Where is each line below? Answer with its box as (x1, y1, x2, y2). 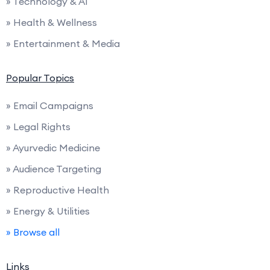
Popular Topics (6, 71, 74, 84)
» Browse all (6, 225, 60, 238)
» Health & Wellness (6, 16, 97, 28)
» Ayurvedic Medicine (6, 141, 100, 154)
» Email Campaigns (6, 99, 93, 111)
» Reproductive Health (6, 183, 109, 196)
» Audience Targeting (6, 162, 101, 175)
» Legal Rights (6, 120, 71, 133)
